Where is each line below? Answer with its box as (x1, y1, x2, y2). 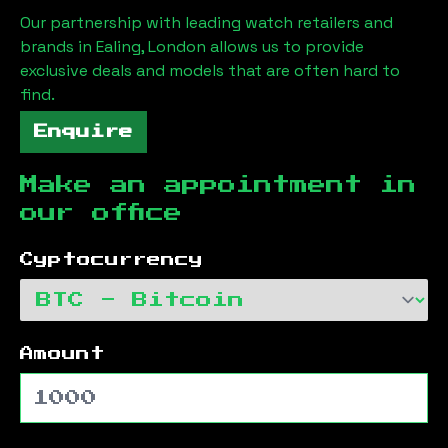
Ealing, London (96, 35, 206, 57)
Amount (20, 346, 105, 361)
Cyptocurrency (20, 252, 203, 267)
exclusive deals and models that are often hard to (20, 59, 400, 81)
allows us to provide (210, 35, 364, 57)
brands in (20, 35, 96, 57)
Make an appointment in (20, 175, 416, 194)
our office (20, 203, 182, 222)
